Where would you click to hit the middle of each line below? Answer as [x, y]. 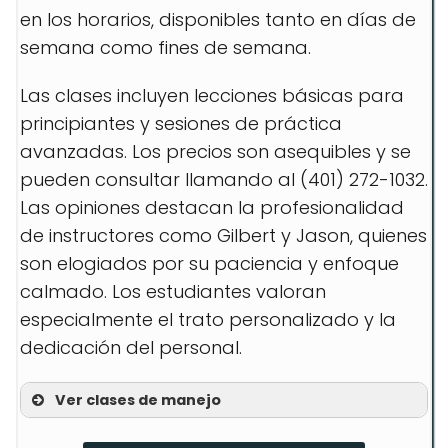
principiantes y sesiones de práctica [181, 123]
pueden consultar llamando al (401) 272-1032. [224, 179]
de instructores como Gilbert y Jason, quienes [223, 235]
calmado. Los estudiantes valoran [173, 291]
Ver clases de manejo [138, 400]
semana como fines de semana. [165, 47]
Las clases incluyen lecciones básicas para [212, 95]
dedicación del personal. [131, 347]
